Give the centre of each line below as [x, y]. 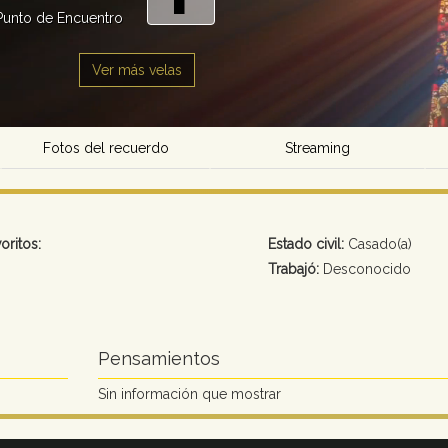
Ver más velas [137, 70]
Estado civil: [305, 244]
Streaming [317, 148]
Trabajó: [293, 269]
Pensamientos [158, 359]
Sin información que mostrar [189, 394]
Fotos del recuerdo [105, 148]
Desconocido [364, 269]
